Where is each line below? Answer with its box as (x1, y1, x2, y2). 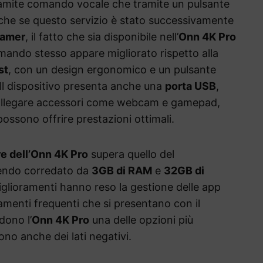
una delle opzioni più (89, 214, 193, 227)
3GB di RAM (92, 164, 152, 177)
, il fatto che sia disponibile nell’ (25, 31, 178, 43)
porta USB (165, 80, 216, 93)
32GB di (164, 164, 204, 177)
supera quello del (88, 148, 174, 161)
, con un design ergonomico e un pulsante (8, 63, 216, 76)
